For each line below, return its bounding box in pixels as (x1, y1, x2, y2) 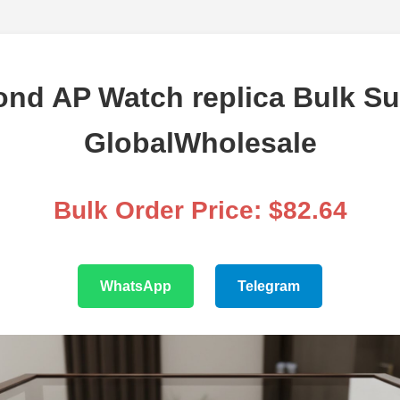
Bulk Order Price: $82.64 (53, 196, 347, 225)
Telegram (237, 279, 300, 295)
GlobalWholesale (83, 127, 317, 160)
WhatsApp (100, 279, 171, 295)
